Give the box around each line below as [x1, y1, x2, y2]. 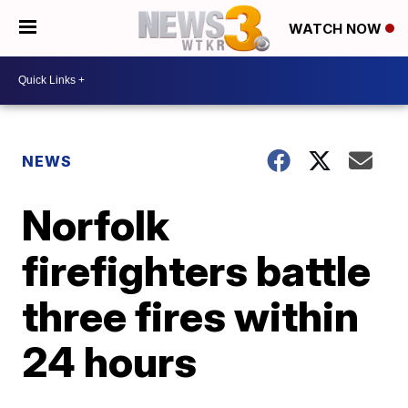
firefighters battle [22, 244, 372, 296]
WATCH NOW [289, 20, 385, 38]
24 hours [22, 335, 198, 387]
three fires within [22, 290, 360, 342]
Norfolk [22, 199, 170, 250]
